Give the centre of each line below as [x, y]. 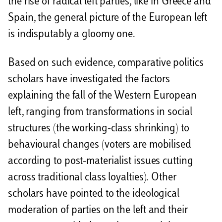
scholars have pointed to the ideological [94, 194]
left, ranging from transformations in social [100, 112]
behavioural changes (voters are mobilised [100, 145]
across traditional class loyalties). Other [92, 178]
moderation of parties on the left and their [98, 210]
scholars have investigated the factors [89, 80]
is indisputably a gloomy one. [72, 35]
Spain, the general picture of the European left [108, 19]
